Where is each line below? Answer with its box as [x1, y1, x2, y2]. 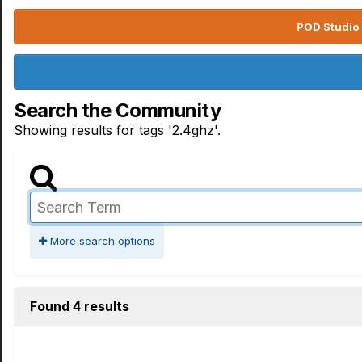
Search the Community [14, 99, 221, 122]
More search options [47, 234, 155, 247]
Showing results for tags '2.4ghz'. [14, 122, 221, 138]
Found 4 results [30, 298, 129, 314]
